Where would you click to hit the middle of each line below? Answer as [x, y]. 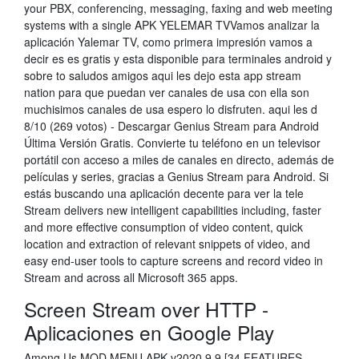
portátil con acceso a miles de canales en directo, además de [179, 159]
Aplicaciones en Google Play [149, 332]
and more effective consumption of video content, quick [163, 227]
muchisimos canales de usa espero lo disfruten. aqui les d [171, 109]
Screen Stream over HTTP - [146, 309]
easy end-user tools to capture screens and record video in [173, 260]
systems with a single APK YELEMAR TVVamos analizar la [172, 25]
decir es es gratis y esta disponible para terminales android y [178, 58]
